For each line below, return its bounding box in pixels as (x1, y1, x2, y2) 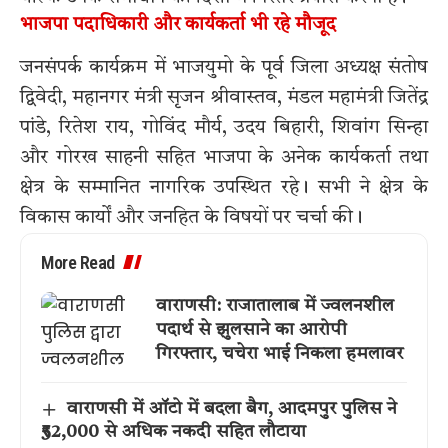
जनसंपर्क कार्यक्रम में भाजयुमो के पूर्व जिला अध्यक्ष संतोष (20, 58, 428, 79)
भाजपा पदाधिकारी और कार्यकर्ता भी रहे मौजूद (20, 15, 336, 35)
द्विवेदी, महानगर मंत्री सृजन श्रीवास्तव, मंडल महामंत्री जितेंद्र (20, 88, 428, 109)
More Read (41, 252, 115, 274)
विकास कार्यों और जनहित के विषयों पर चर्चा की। (20, 208, 363, 229)
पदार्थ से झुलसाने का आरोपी (156, 320, 347, 339)
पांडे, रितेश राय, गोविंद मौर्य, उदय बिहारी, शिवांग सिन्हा (20, 118, 428, 139)
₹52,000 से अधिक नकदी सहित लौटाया (41, 423, 306, 442)
